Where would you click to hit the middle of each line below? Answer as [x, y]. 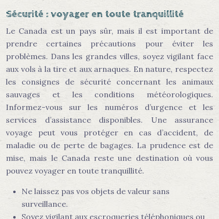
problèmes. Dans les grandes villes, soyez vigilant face [109, 56]
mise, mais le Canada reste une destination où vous [109, 158]
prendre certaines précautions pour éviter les [109, 44]
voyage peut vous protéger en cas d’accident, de [109, 132]
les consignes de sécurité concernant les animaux [109, 82]
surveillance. [45, 204]
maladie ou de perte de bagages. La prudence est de [109, 145]
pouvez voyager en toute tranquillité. [75, 171]
